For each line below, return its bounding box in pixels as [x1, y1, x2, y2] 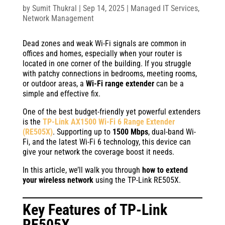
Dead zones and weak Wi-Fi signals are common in [22, 39, 186, 48]
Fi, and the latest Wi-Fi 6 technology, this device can [22, 137, 191, 147]
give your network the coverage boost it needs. [22, 147, 174, 157]
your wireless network [22, 175, 93, 185]
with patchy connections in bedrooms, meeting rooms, [22, 69, 197, 78]
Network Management [22, 14, 94, 23]
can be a [154, 79, 184, 88]
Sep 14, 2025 [82, 4, 125, 13]
